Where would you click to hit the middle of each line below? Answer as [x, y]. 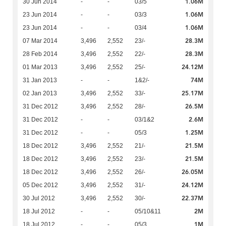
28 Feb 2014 [40, 54]
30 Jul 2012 [39, 199]
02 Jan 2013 [40, 94]
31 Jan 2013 [40, 80]
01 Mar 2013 [40, 67]
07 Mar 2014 [40, 41]
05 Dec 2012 [40, 185]
